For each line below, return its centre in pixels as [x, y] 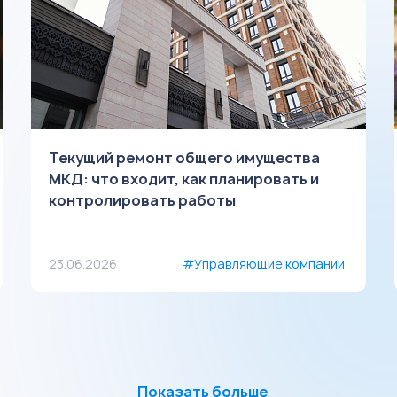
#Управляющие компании [264, 264]
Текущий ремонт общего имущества [184, 158]
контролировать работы [142, 200]
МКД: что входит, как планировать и [183, 179]
